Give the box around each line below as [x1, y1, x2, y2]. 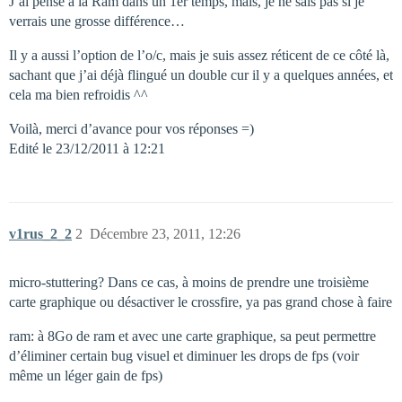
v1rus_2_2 [9, 226, 72, 241]
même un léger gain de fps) [9, 368, 162, 383]
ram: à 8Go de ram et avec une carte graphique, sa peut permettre [9, 328, 376, 344]
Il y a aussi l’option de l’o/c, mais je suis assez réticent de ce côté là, [9, 48, 389, 63]
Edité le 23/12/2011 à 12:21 [9, 141, 165, 156]
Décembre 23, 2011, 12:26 [90, 226, 240, 241]
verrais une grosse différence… [9, 13, 185, 29]
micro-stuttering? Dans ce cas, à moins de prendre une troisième [9, 275, 369, 290]
